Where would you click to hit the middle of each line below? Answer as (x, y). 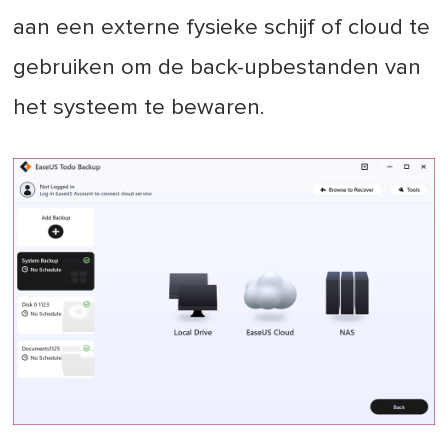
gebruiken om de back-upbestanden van (217, 67)
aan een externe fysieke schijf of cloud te (222, 27)
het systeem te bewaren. (139, 107)
